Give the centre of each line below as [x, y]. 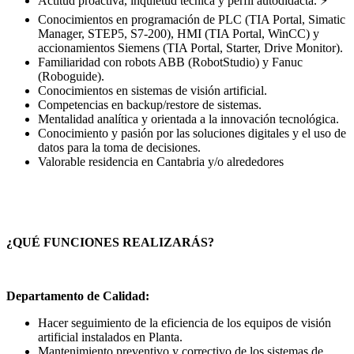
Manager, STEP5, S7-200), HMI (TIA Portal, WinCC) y [179, 34]
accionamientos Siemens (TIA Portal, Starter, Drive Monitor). [190, 48]
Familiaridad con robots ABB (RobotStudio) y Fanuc [170, 62]
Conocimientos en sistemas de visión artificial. [153, 91]
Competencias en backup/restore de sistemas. [150, 105]
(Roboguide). [71, 77]
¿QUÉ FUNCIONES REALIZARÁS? [110, 243]
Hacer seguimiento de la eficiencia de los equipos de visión [185, 323]
